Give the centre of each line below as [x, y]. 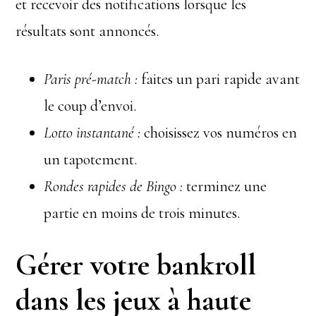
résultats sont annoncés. [87, 31]
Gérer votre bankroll [136, 265]
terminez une [225, 186]
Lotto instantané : [92, 133]
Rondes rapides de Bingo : [114, 186]
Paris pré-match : [91, 79]
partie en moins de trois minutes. [142, 213]
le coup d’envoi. [90, 106]
